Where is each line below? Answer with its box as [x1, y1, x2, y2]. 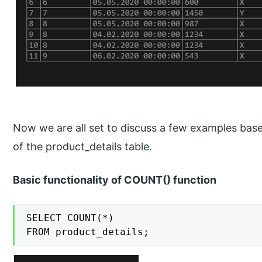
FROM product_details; [26, 226, 150, 238]
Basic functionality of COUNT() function [13, 174, 217, 187]
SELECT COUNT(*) [26, 212, 115, 224]
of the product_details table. [13, 140, 153, 153]
